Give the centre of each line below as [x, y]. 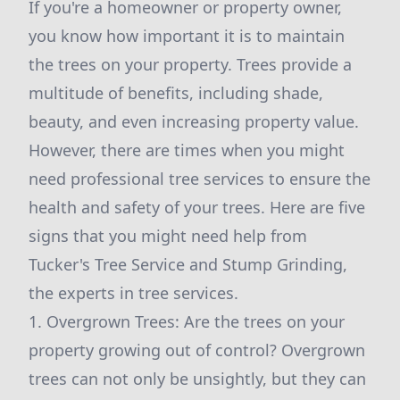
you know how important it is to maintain [187, 36]
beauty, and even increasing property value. [194, 121]
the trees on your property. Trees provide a [190, 64]
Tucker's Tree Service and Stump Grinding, [188, 264]
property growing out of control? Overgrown [197, 350]
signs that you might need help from [168, 236]
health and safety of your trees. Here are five [197, 207]
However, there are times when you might [187, 150]
